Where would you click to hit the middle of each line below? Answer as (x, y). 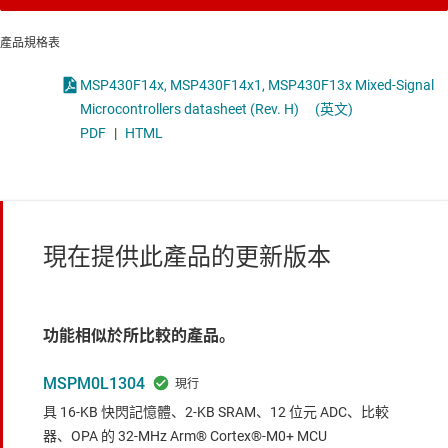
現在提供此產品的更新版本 (187, 257)
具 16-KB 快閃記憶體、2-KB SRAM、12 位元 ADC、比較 (216, 412)
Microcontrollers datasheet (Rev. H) (189, 109)
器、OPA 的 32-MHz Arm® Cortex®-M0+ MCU (185, 436)
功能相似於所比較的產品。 (139, 336)
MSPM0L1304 (94, 384)
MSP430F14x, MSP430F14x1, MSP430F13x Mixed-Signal (257, 85)
